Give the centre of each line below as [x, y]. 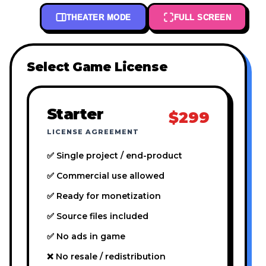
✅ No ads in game [86, 237]
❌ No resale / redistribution [106, 257]
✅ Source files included [98, 216]
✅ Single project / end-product [115, 156]
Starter [75, 114]
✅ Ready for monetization [104, 196]
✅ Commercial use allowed [106, 176]
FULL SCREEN [202, 17]
